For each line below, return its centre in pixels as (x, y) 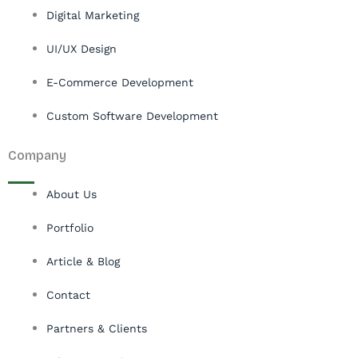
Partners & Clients (97, 328)
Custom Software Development (132, 116)
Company (37, 155)
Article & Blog (83, 261)
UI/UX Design (82, 49)
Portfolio (70, 228)
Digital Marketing (93, 15)
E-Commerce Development (120, 82)
